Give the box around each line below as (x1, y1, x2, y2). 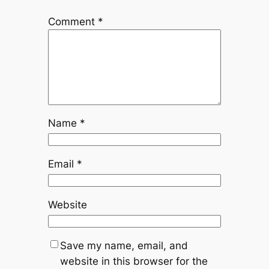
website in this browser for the (59, 255, 208, 267)
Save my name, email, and (59, 239, 188, 252)
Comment (47, 15, 98, 28)
